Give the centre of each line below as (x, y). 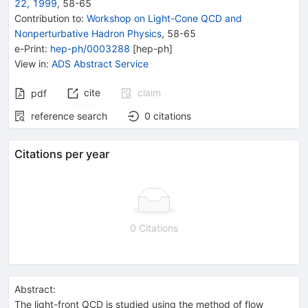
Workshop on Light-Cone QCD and (164, 18)
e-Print (30, 48)
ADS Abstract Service (100, 63)
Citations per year (62, 154)
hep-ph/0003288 (90, 48)
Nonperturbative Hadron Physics (88, 33)
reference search (69, 115)
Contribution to (48, 18)
